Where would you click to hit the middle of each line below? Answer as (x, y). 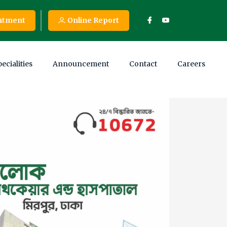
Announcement (81, 64)
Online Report (93, 20)
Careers (191, 64)
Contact (143, 64)
